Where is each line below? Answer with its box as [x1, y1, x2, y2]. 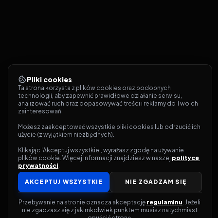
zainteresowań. [18, 108, 63, 115]
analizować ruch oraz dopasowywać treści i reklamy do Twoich [18, 100, 198, 107]
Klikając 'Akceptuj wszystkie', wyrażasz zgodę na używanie [18, 146, 184, 154]
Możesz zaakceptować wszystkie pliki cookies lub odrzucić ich [18, 123, 200, 130]
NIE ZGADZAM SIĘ [125, 178, 186, 185]
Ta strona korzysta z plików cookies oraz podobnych [18, 84, 171, 91]
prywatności [18, 162, 58, 169]
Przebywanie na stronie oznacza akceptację [18, 199, 146, 206]
